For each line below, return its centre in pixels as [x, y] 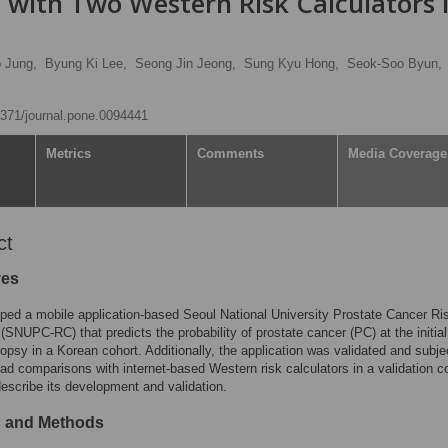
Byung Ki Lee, [86, 63]
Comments [230, 153]
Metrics [68, 153]
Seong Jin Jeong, [185, 63]
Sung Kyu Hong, [291, 63]
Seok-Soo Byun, [394, 63]
